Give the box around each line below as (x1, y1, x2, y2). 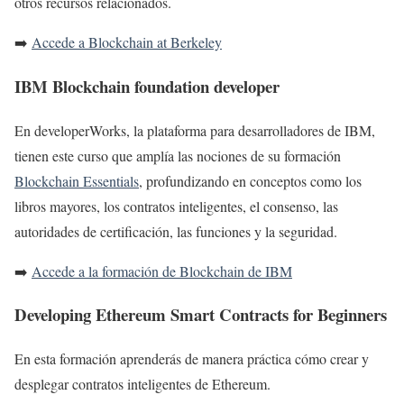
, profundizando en (139, 170, 250, 190)
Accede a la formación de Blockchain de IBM (32, 261, 292, 280)
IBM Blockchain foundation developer (14, 74, 280, 99)
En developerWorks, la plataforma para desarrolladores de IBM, (14, 120, 375, 140)
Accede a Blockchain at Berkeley (32, 32, 222, 52)
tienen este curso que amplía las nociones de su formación (14, 145, 341, 165)
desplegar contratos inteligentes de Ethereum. (14, 374, 271, 394)
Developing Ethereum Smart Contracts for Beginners (14, 302, 387, 327)
